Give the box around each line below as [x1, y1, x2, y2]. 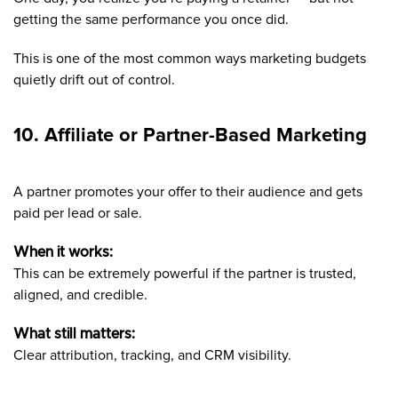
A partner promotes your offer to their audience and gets [13, 184, 362, 199]
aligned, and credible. [13, 287, 147, 302]
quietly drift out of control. [13, 72, 175, 87]
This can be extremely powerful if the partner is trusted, [13, 266, 356, 281]
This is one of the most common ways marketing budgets [13, 51, 366, 66]
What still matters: [13, 326, 135, 341]
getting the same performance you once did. [13, 12, 289, 27]
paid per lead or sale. [13, 205, 142, 220]
